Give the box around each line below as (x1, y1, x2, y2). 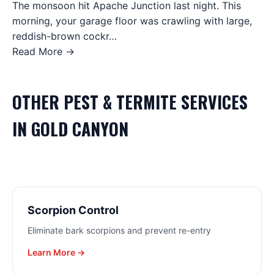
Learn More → (28, 247, 85, 257)
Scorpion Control (28, 204, 119, 217)
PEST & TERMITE (64, 89, 177, 114)
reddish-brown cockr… (12, 30, 117, 42)
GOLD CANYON (31, 116, 128, 141)
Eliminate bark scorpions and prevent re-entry (28, 225, 211, 235)
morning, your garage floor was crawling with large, (12, 15, 252, 27)
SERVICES (177, 89, 248, 114)
